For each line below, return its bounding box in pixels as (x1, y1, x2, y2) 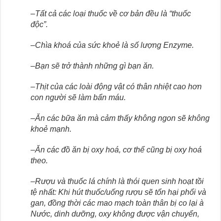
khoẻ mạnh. (31, 124, 72, 133)
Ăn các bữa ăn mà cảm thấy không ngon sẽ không (35, 113, 210, 122)
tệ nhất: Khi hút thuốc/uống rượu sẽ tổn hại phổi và (31, 187, 207, 196)
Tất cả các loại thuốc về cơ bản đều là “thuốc (35, 9, 191, 18)
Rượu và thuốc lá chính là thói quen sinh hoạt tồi (35, 177, 204, 185)
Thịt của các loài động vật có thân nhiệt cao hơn (35, 82, 202, 91)
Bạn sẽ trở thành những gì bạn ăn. (35, 61, 154, 70)
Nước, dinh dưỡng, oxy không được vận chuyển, (31, 209, 200, 218)
